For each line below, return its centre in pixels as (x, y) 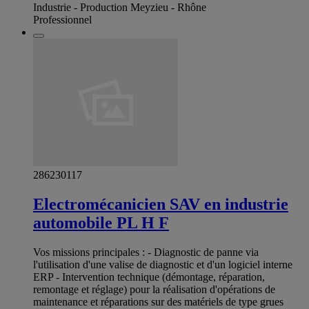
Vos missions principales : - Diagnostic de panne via (146, 252)
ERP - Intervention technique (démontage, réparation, (149, 277)
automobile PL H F (101, 222)
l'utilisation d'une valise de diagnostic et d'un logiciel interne (163, 264)
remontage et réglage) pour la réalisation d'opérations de (154, 289)
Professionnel (62, 19)
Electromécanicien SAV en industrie (161, 204)
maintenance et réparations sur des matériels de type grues (158, 301)
